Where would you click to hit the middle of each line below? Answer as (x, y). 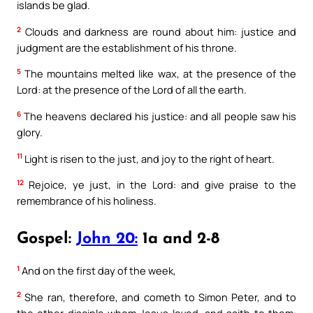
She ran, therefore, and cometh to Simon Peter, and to (159, 297)
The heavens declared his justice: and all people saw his (159, 116)
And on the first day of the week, (98, 270)
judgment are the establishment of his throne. (127, 47)
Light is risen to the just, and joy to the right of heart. (148, 158)
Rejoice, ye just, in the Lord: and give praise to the (160, 185)
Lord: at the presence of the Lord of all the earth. (132, 90)
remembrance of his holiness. (87, 201)
